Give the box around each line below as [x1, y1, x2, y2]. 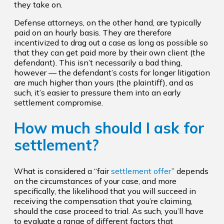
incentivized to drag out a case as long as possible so [14, 37, 208, 47]
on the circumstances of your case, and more [14, 176, 176, 186]
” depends [171, 166, 208, 176]
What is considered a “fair [14, 166, 111, 176]
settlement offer [111, 166, 171, 176]
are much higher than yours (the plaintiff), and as [14, 77, 193, 87]
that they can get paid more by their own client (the [14, 47, 205, 57]
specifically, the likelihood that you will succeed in [14, 186, 196, 196]
